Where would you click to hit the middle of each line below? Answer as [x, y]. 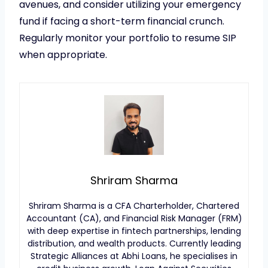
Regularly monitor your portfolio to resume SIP [128, 38]
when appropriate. [63, 54]
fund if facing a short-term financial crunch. [122, 21]
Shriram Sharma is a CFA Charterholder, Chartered [134, 205]
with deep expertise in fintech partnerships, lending [134, 231]
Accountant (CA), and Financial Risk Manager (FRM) [134, 218]
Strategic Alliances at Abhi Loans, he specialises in [134, 256]
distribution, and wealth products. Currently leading [134, 243]
